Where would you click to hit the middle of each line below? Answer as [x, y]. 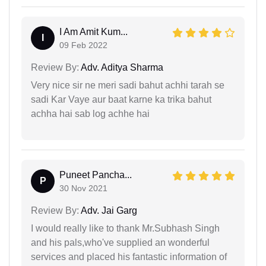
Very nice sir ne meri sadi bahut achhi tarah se [128, 85]
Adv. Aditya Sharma [121, 67]
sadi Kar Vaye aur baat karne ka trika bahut [121, 99]
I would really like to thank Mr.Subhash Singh [125, 228]
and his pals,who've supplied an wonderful [120, 243]
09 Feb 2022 [83, 45]
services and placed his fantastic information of [129, 257]
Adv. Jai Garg [108, 210]
